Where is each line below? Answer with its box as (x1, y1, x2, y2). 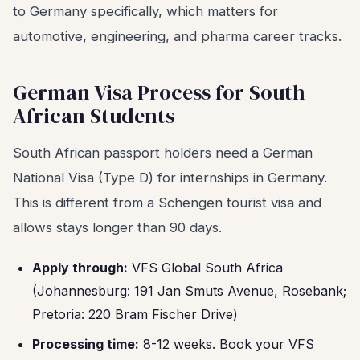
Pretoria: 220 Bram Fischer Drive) (32, 306, 238, 322)
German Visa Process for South (13, 78, 305, 107)
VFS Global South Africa (128, 260, 283, 276)
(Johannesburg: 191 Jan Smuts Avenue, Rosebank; (32, 283, 346, 299)
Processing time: (32, 336, 139, 352)
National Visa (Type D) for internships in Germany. (13, 170, 327, 186)
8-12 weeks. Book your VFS (139, 336, 314, 352)
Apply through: (32, 260, 128, 276)
